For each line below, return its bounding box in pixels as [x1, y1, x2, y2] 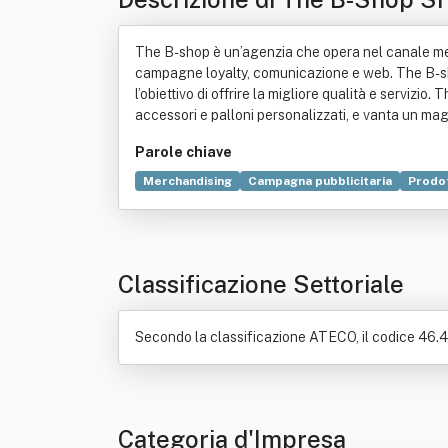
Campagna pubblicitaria [248, 174, 392, 188]
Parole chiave [135, 144, 232, 160]
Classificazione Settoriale [118, 270, 404, 298]
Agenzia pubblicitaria [143, 198, 272, 212]
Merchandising [143, 174, 232, 188]
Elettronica [288, 198, 358, 212]
